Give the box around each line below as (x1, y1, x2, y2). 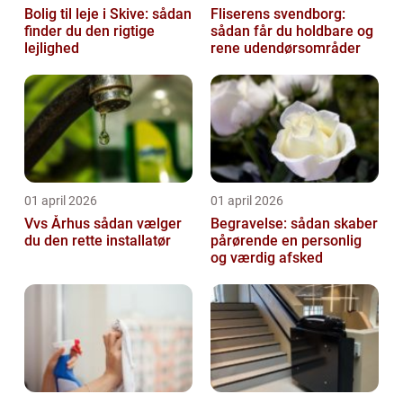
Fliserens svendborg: (210, 5, 345, 23)
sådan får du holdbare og (210, 22, 373, 40)
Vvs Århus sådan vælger (24, 215, 94, 233)
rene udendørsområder (210, 40, 361, 58)
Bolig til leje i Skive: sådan (24, 5, 192, 23)
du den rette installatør (24, 232, 171, 250)
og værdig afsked (210, 249, 323, 267)
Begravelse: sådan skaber (210, 215, 378, 233)
